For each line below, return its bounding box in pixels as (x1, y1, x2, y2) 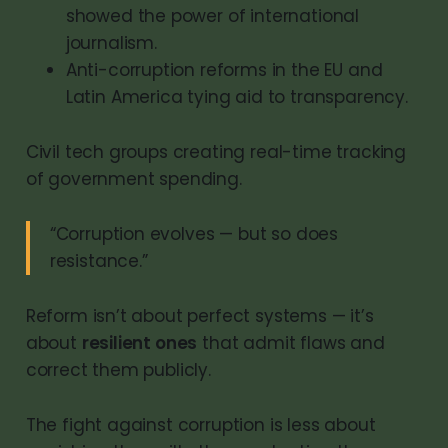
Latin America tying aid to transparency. (65, 84, 408, 109)
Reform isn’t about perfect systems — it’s (25, 303, 374, 328)
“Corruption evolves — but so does (49, 221, 339, 246)
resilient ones (81, 330, 198, 355)
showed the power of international (65, 3, 360, 28)
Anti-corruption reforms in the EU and (65, 57, 383, 82)
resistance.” (49, 248, 148, 273)
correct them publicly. (25, 357, 211, 382)
